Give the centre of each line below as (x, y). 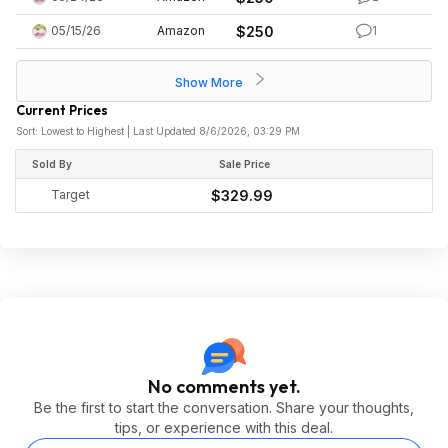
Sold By (52, 164)
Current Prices (62, 110)
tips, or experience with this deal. (224, 427)
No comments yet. (224, 386)
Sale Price (244, 164)
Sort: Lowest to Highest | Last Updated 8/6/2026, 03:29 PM (158, 131)
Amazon (181, 30)
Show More (210, 82)
